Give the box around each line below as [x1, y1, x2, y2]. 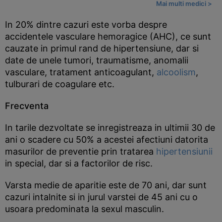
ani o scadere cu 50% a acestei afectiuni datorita [5, 134, 208, 145]
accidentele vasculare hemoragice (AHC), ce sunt [5, 31, 211, 42]
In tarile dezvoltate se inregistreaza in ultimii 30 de [5, 122, 215, 133]
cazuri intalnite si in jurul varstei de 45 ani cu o [5, 192, 198, 202]
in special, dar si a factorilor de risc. [5, 158, 153, 168]
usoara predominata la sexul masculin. [5, 204, 164, 214]
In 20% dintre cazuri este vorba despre [5, 19, 167, 30]
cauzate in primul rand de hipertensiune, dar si [5, 43, 199, 54]
